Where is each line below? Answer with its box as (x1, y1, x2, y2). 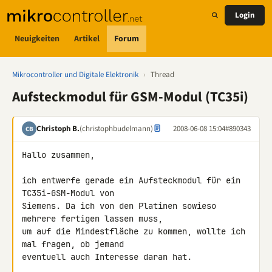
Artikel (74, 32, 100, 45)
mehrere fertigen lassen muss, (22, 213, 168, 224)
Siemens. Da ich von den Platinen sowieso (22, 200, 216, 211)
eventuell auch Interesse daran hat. (22, 251, 192, 262)
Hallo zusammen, (22, 149, 95, 160)
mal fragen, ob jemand (22, 239, 129, 250)
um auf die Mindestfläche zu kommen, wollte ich (22, 226, 245, 237)
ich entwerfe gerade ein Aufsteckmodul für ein (22, 175, 240, 186)
